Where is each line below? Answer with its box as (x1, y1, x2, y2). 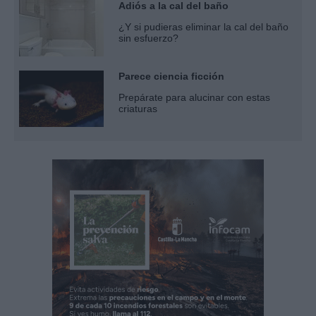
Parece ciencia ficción (119, 70, 224, 82)
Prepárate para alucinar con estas (119, 91, 270, 103)
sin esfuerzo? (119, 32, 178, 44)
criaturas (119, 102, 157, 114)
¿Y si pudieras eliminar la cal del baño (119, 20, 288, 32)
